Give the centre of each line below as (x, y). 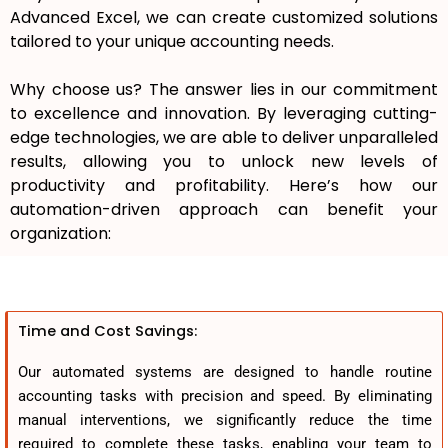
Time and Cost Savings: (107, 331)
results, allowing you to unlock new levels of (224, 162)
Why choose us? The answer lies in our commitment (224, 90)
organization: (60, 234)
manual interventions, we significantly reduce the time (225, 420)
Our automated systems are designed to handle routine (225, 372)
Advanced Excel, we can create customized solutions (224, 18)
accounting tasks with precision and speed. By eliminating (225, 396)
